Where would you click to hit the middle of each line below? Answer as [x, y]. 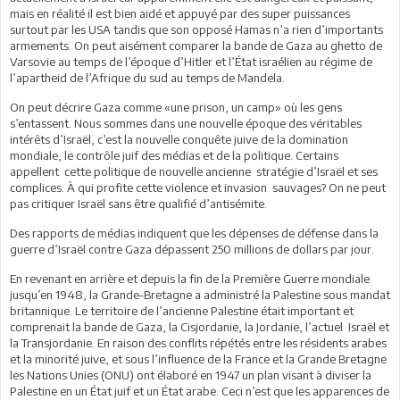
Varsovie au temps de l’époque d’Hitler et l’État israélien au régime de [191, 61]
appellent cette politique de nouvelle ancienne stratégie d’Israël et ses [194, 171]
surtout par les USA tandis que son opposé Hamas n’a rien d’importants [196, 29]
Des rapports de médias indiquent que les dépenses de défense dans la [194, 233]
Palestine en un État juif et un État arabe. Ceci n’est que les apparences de [200, 391]
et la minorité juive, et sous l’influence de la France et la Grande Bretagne [200, 358]
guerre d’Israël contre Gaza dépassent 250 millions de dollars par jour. [192, 249]
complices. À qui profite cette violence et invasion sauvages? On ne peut [198, 187]
